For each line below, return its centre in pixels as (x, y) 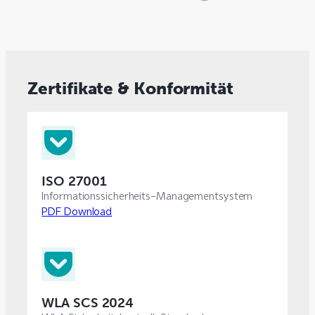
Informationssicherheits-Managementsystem (147, 196)
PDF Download (77, 211)
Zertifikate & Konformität (130, 88)
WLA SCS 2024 (88, 302)
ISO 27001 (74, 181)
